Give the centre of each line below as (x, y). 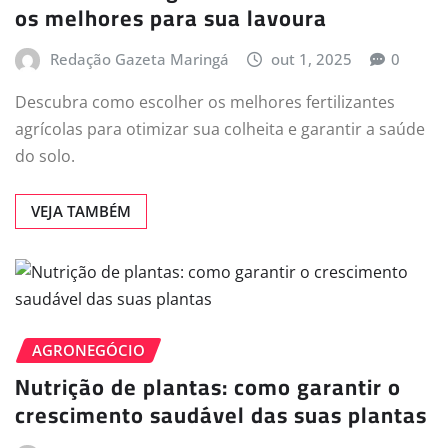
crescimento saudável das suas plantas (221, 414)
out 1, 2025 (312, 58)
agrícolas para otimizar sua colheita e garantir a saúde (220, 129)
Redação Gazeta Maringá (139, 58)
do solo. (45, 156)
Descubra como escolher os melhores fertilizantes (205, 102)
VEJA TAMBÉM (81, 211)
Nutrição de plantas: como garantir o (208, 386)
